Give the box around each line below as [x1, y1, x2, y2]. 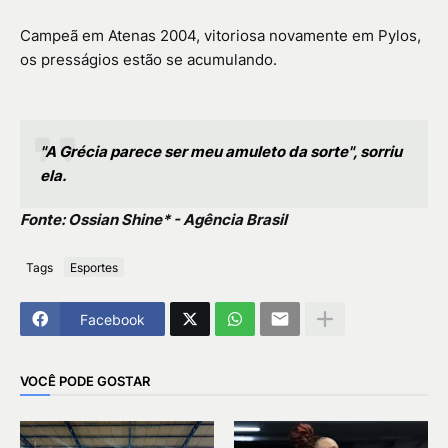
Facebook [80, 310, 145, 328]
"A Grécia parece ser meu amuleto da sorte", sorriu [40, 142, 402, 162]
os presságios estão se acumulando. [20, 50, 277, 70]
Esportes [70, 259, 118, 275]
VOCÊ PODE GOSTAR [20, 372, 150, 389]
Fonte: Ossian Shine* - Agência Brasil [20, 210, 287, 230]
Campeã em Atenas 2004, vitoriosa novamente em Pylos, [20, 26, 421, 46]
